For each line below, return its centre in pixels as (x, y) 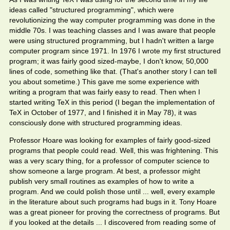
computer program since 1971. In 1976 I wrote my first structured (115, 51)
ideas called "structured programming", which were (92, 10)
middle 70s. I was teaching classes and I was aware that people (112, 30)
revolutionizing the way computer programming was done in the (112, 20)
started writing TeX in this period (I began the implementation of (112, 102)
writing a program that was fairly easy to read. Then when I (105, 92)
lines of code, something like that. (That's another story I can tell (113, 71)
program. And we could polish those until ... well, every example (112, 191)
